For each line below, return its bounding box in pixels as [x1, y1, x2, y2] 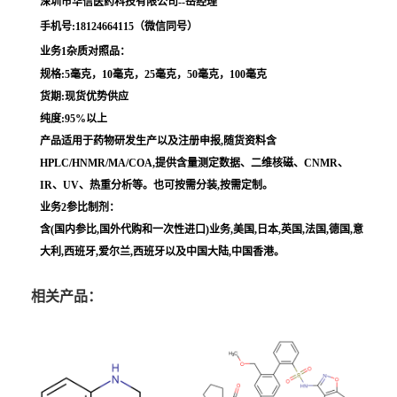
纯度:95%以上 [40, 112, 107, 125]
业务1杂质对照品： [40, 44, 130, 58]
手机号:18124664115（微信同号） [40, 19, 198, 33]
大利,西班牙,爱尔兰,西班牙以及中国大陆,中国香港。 [40, 245, 284, 258]
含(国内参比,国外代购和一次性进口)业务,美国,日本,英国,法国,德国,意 [40, 222, 363, 236]
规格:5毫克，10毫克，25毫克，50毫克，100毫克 [40, 67, 267, 81]
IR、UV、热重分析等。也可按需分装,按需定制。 [40, 178, 273, 191]
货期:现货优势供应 [40, 90, 128, 103]
